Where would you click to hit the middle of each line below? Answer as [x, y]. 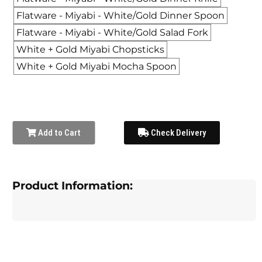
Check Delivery [178, 132]
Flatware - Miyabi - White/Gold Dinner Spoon [121, 15]
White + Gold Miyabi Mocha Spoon [97, 66]
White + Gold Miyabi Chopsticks [91, 49]
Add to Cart [59, 132]
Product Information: [73, 185]
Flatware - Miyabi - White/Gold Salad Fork [113, 32]
